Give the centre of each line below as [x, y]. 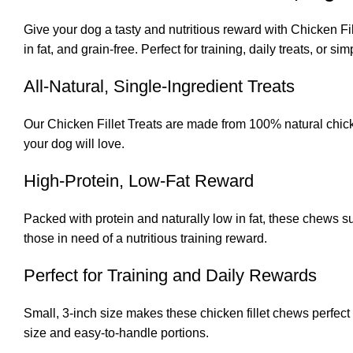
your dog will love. [74, 143]
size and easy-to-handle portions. [116, 333]
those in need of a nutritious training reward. [145, 238]
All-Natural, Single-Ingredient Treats [159, 86]
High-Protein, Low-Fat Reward [139, 180]
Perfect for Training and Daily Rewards [170, 275]
